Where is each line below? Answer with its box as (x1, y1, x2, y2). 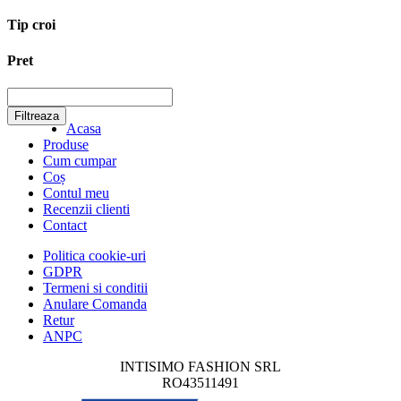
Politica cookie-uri (43, 247, 146, 263)
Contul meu (43, 184, 109, 200)
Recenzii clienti (43, 200, 130, 217)
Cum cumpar (43, 152, 116, 168)
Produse (43, 136, 89, 152)
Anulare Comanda (43, 295, 147, 311)
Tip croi (7, 17, 55, 33)
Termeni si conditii (43, 279, 148, 295)
